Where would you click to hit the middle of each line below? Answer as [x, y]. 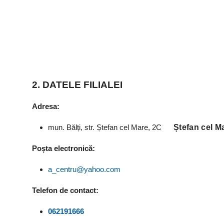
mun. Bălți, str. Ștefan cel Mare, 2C [111, 127]
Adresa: [47, 106]
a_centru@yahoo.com [84, 169]
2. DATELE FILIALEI [77, 84]
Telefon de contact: [66, 190]
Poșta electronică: [64, 148]
